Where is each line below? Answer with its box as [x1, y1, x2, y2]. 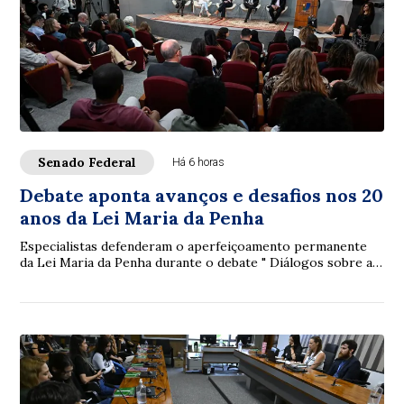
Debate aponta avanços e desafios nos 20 [20, 184, 384, 207]
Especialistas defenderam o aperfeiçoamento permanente [20, 238, 368, 254]
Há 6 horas [172, 156, 225, 169]
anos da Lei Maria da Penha [20, 207, 265, 229]
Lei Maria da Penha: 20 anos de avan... [20, 271, 243, 287]
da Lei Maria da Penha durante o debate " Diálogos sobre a [20, 254, 373, 271]
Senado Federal [38, 154, 137, 170]
